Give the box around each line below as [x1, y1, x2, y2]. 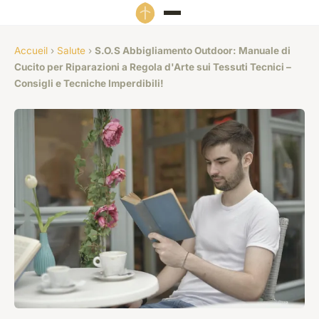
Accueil [14, 45, 48, 57]
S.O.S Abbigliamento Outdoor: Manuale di [95, 45, 291, 57]
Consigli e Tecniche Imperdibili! [14, 78, 164, 90]
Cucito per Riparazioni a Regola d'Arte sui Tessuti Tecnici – [14, 61, 291, 73]
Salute [57, 45, 85, 57]
